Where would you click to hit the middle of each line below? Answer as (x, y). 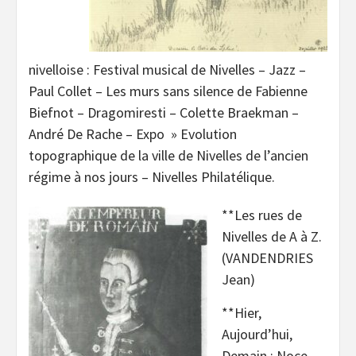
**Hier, (242, 313)
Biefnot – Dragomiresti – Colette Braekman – (164, 112)
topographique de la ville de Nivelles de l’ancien (168, 155)
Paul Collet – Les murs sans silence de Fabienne (168, 91)
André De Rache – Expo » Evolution (133, 133)
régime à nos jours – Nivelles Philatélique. (152, 176)
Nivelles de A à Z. (272, 237)
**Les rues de (262, 215)
